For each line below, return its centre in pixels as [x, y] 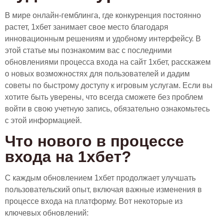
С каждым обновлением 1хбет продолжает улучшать [100, 178]
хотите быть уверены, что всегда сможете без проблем [104, 97]
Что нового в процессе [94, 141]
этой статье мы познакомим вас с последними [88, 50]
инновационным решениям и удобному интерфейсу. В [103, 38]
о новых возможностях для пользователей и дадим [97, 73]
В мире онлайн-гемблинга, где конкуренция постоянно [103, 15]
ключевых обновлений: [47, 213]
